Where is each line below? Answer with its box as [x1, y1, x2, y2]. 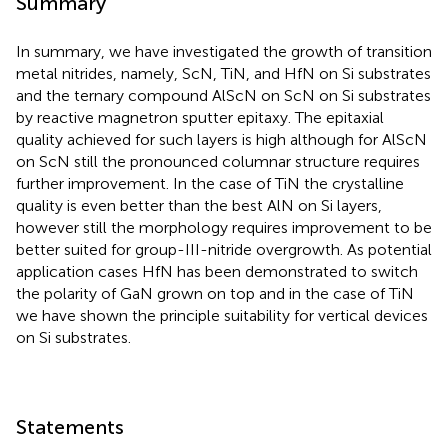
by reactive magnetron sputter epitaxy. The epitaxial [16, 108, 384, 127]
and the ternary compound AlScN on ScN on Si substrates [16, 86, 431, 105]
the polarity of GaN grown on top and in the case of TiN [16, 284, 414, 303]
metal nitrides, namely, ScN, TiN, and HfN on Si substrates [16, 64, 431, 83]
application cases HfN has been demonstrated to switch [16, 262, 418, 281]
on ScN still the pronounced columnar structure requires [16, 152, 420, 171]
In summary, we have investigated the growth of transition [16, 42, 432, 61]
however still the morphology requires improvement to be [16, 218, 432, 237]
